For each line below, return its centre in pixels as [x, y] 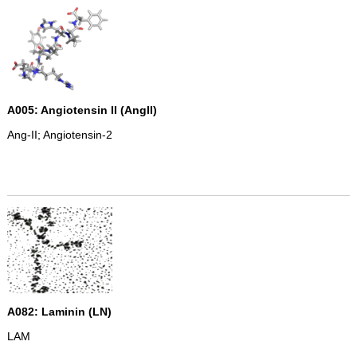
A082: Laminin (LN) [59, 312]
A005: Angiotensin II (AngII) [82, 110]
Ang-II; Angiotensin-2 [59, 135]
